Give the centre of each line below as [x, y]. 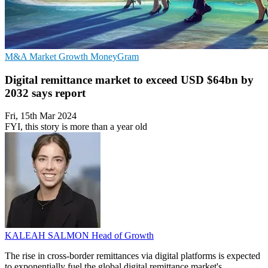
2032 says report [45, 93]
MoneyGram [115, 57]
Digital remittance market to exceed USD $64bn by [129, 80]
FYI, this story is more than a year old [76, 127]
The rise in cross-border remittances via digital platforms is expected [133, 256]
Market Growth [60, 57]
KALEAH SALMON [48, 236]
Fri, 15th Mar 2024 [41, 116]
